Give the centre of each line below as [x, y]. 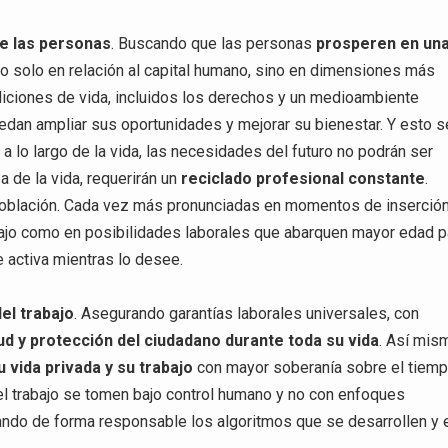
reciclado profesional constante [303, 178]
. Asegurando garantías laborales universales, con [247, 314]
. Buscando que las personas [214, 43]
